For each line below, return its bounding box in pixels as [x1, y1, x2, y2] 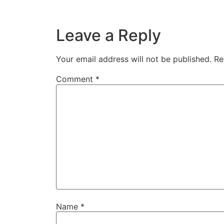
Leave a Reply [56, 25, 161, 45]
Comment [56, 74, 95, 84]
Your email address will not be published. [56, 54, 211, 64]
